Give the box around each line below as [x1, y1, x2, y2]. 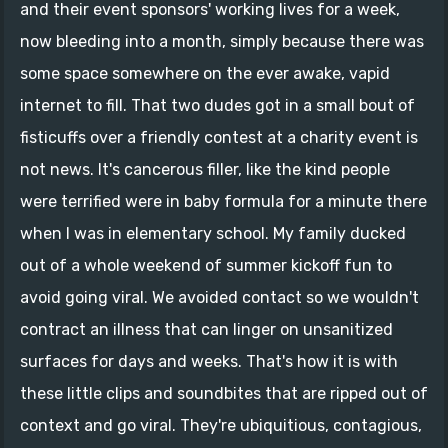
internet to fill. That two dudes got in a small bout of [20, 95, 415, 115]
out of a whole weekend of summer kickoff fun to [20, 255, 392, 275]
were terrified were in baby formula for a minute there [20, 191, 427, 211]
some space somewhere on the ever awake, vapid [20, 63, 390, 83]
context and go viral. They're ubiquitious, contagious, [20, 415, 422, 435]
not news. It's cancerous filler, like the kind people [20, 159, 390, 179]
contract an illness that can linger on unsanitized [20, 319, 393, 339]
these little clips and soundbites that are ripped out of [20, 383, 428, 403]
